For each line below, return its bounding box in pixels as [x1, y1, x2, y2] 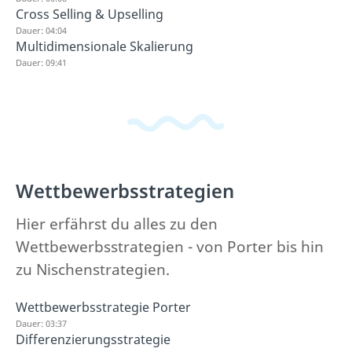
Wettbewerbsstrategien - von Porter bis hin [16, 236, 324, 257]
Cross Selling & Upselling [16, 5, 163, 23]
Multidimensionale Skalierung [16, 38, 193, 55]
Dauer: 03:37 [16, 317, 67, 329]
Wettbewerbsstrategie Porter [16, 298, 191, 316]
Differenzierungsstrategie [16, 330, 170, 348]
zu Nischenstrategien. [16, 258, 170, 280]
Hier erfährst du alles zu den [16, 213, 218, 234]
